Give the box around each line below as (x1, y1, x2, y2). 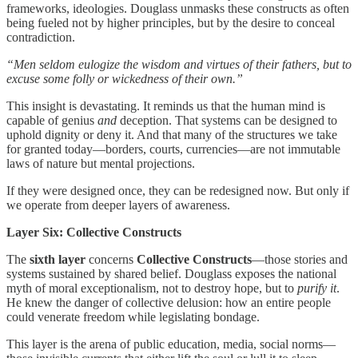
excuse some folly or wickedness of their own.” (6, 71, 243, 86)
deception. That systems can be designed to (117, 113, 337, 127)
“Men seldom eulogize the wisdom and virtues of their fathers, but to (6, 57, 352, 71)
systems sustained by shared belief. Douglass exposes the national (6, 266, 336, 280)
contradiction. (6, 30, 75, 44)
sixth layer (30, 252, 86, 266)
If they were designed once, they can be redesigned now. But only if (6, 183, 349, 197)
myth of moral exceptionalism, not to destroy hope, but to (6, 280, 297, 295)
